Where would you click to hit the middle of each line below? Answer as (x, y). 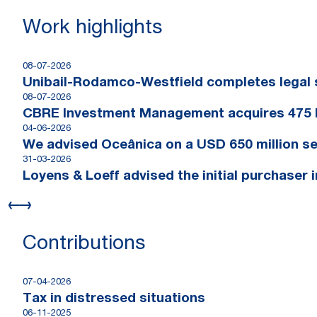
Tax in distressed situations (114, 299)
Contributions (84, 245)
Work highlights (92, 29)
